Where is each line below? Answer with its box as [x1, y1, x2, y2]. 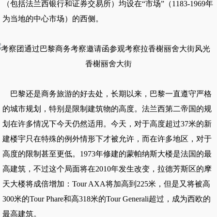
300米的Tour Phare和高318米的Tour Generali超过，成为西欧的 [2, 195, 211, 203]
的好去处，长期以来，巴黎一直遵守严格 [72, 90, 212, 98]
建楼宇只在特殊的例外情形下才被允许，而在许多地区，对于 [2, 135, 212, 143]
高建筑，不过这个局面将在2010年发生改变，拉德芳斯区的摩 [2, 165, 212, 173]
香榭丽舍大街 [85, 60, 132, 68]
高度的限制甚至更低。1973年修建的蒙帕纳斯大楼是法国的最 [2, 150, 212, 158]
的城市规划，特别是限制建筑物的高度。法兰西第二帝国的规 [2, 105, 212, 113]
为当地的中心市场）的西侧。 [2, 15, 103, 23]
